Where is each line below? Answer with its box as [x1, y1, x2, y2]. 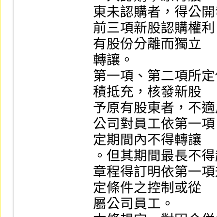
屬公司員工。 [93, 196, 174, 211]
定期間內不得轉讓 [93, 132, 201, 147]
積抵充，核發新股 [93, 84, 201, 99]
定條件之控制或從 [93, 180, 201, 195]
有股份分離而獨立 [93, 36, 201, 51]
